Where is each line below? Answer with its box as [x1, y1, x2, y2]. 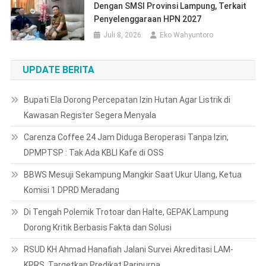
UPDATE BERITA [22, 64, 94, 76]
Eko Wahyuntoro [160, 31, 214, 40]
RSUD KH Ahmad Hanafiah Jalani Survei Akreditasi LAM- [23, 245, 233, 255]
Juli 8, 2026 [103, 31, 142, 40]
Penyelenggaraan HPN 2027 [94, 14, 202, 24]
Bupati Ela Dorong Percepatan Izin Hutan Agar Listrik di [23, 95, 230, 105]
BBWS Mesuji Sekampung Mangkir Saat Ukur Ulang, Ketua [23, 170, 242, 180]
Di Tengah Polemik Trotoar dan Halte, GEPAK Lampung [23, 207, 229, 217]
